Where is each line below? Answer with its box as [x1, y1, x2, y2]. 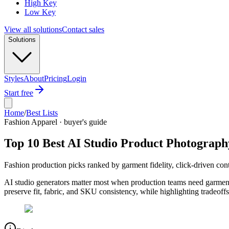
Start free [4, 88, 33, 97]
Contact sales [62, 25, 104, 34]
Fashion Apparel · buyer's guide [4, 117, 107, 126]
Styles [4, 74, 24, 83]
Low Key [25, 7, 56, 16]
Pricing [44, 74, 67, 83]
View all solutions [4, 25, 62, 34]
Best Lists [26, 108, 58, 117]
